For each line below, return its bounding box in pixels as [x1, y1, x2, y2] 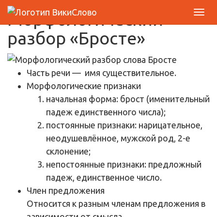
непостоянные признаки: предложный [46, 159, 201, 169]
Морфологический [7, 9, 163, 29]
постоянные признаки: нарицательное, [46, 120, 202, 130]
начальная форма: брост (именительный [46, 93, 210, 104]
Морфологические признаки [27, 80, 141, 91]
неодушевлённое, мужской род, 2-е [46, 133, 190, 143]
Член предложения [27, 185, 105, 195]
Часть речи [27, 67, 70, 77]
